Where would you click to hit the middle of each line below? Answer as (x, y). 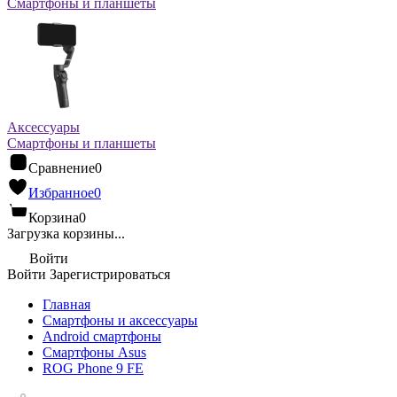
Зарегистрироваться (110, 274)
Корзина (54, 218)
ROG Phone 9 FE (93, 368)
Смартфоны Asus (94, 352)
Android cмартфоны (102, 336)
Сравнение (62, 168)
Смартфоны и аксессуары (120, 320)
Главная (66, 304)
